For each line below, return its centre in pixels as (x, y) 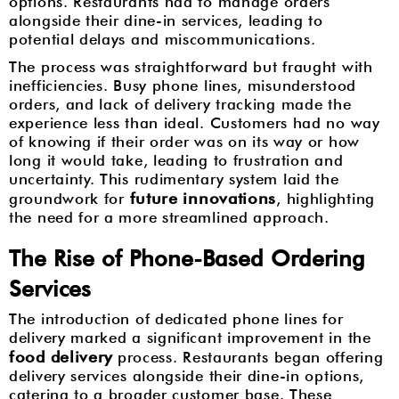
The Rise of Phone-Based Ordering (187, 258)
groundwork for (69, 199)
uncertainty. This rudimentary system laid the (174, 179)
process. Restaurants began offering (248, 357)
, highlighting (326, 199)
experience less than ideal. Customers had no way (195, 123)
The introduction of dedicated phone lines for (176, 319)
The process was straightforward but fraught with (191, 67)
